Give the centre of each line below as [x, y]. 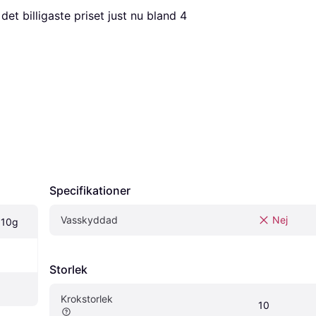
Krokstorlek [87, 299]
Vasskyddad [89, 220]
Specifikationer [90, 191]
